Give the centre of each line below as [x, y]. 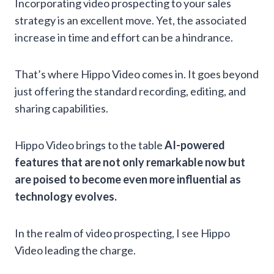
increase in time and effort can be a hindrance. [124, 37]
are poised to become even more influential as [128, 179]
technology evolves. [66, 196]
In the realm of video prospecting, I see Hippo [122, 233]
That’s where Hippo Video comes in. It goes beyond [137, 74]
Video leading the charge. [75, 250]
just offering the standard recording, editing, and [130, 91]
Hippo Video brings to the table [90, 145]
